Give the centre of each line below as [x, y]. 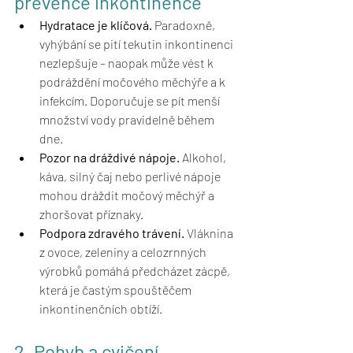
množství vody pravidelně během [128, 120]
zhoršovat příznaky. [91, 214]
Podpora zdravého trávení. [112, 233]
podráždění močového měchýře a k [134, 82]
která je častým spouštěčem [117, 290]
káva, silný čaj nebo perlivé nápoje [131, 176]
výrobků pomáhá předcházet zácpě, [136, 271]
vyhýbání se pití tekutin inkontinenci [137, 44]
